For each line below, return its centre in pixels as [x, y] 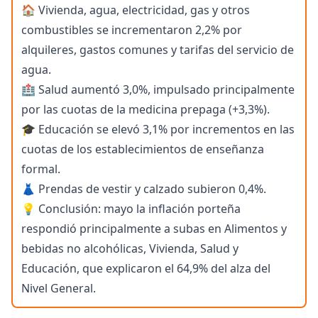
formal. [41, 169]
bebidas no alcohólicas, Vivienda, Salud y [130, 249]
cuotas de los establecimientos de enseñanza [143, 149]
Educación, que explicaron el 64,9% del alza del [146, 269]
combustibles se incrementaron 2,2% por [132, 30]
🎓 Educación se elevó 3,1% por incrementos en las [158, 130]
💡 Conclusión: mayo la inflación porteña [131, 209]
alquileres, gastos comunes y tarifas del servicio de [158, 50]
